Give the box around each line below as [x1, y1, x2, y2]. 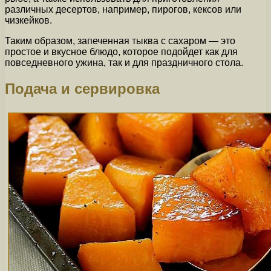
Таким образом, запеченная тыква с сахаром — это [5, 36, 235, 47]
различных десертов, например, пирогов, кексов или [5, 4, 241, 15]
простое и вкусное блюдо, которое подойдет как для [5, 47, 238, 57]
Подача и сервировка [5, 80, 160, 97]
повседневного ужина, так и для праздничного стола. [5, 57, 243, 68]
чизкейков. [5, 15, 52, 26]
